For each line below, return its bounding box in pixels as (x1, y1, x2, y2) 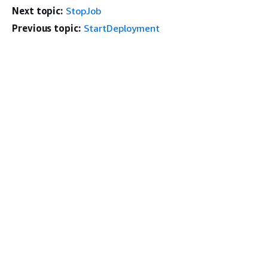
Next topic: (12, 5, 63, 17)
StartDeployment (83, 22, 160, 35)
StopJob (66, 5, 102, 17)
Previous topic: (12, 22, 81, 35)
